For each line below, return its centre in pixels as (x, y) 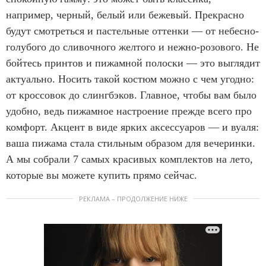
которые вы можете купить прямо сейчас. (103, 175)
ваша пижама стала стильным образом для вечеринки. (131, 143)
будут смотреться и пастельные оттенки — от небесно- (132, 31)
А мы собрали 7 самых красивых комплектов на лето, (129, 159)
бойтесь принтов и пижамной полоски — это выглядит (133, 63)
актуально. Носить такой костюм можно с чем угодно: (130, 79)
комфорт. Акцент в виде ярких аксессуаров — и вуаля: (132, 127)
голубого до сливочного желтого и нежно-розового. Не (132, 47)
